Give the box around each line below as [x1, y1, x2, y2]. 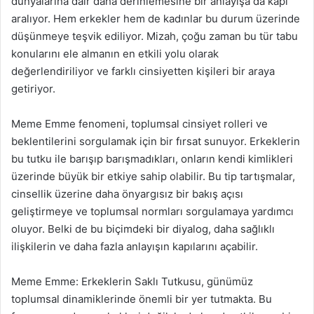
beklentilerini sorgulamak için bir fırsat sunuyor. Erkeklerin [11, 135, 300, 148]
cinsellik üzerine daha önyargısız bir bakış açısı [11, 187, 243, 200]
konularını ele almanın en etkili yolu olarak [11, 47, 219, 60]
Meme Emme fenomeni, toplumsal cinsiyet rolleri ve [11, 117, 268, 130]
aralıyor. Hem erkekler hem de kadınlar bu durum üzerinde [11, 12, 300, 25]
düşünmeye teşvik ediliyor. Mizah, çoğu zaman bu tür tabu [11, 29, 298, 43]
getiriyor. [11, 82, 55, 95]
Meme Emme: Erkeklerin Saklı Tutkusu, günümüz [11, 275, 253, 288]
